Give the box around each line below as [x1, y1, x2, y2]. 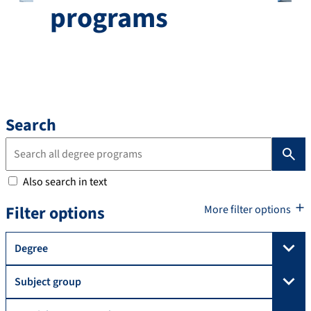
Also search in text [23, 174, 107, 190]
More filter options [204, 201, 292, 217]
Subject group [15, 274, 81, 289]
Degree [15, 240, 48, 256]
